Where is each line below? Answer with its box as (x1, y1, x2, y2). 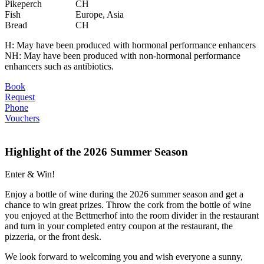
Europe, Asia (75, 9, 124, 19)
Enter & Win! (5, 169, 55, 180)
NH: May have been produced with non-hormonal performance (5, 50, 240, 61)
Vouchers (5, 113, 39, 123)
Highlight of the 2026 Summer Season (5, 145, 188, 158)
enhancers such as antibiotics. (5, 61, 114, 71)
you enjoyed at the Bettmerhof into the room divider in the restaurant (5, 210, 259, 221)
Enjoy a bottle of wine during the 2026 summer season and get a (5, 189, 243, 200)
